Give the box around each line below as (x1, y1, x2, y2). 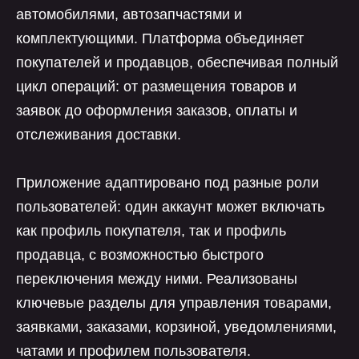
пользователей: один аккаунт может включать (16, 199, 325, 215)
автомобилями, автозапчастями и (16, 6, 242, 22)
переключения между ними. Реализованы (16, 271, 297, 287)
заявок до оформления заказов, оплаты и (16, 103, 297, 119)
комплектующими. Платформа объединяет (16, 30, 304, 46)
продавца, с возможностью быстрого (16, 247, 264, 263)
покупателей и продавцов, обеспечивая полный (16, 54, 338, 71)
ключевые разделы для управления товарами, (16, 295, 332, 311)
